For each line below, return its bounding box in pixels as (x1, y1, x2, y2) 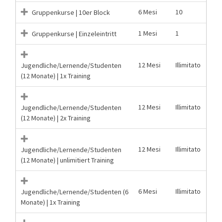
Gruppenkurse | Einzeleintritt (30, 29, 116, 38)
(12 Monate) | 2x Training (21, 113, 91, 122)
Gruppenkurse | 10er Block (30, 7, 110, 17)
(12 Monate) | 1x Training (21, 71, 91, 80)
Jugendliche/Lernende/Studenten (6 (21, 187, 128, 196)
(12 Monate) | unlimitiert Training (21, 155, 114, 165)
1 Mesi (138, 28, 157, 38)
